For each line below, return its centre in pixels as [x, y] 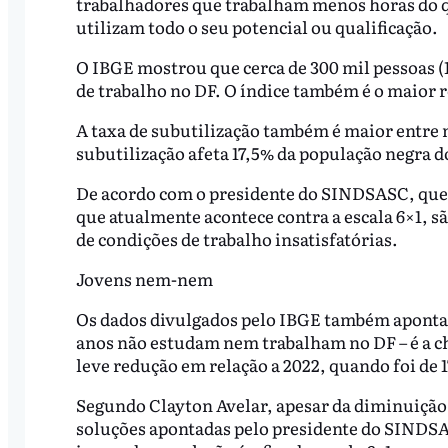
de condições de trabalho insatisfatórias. [238, 239]
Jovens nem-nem [144, 278]
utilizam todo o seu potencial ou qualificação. [258, 27]
